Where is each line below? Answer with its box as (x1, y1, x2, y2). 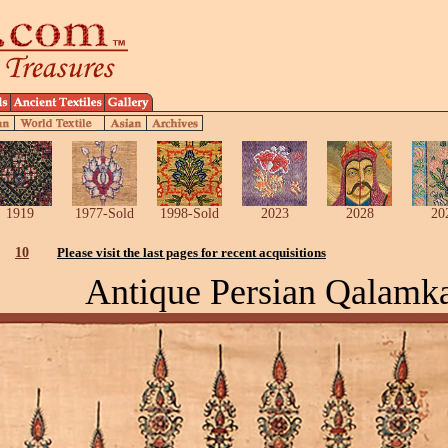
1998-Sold (160, 206, 219, 221)
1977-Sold (75, 206, 134, 221)
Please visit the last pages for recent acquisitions (57, 245, 326, 260)
